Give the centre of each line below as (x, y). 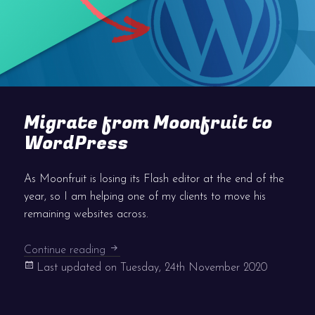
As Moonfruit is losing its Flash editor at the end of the (154, 180)
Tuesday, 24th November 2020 (194, 268)
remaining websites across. (86, 215)
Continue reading (67, 250)
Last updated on (79, 268)
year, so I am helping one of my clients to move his (145, 197)
